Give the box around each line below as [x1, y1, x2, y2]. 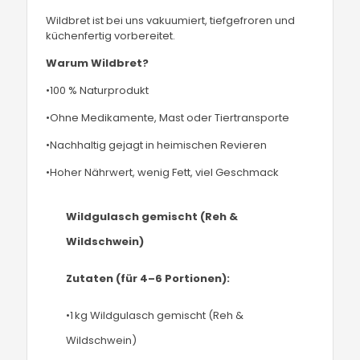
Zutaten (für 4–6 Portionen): [66, 271, 231, 286]
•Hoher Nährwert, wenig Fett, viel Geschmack [46, 165, 280, 180]
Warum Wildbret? [46, 55, 149, 71]
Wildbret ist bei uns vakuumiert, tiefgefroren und [46, 13, 296, 28]
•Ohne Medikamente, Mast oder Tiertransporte [46, 110, 290, 125]
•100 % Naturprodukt [46, 83, 149, 98]
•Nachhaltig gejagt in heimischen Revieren [46, 137, 268, 153]
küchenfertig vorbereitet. [46, 28, 176, 43]
